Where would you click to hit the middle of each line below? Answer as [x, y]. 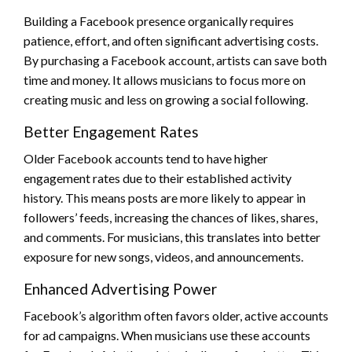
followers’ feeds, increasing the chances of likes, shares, [170, 217]
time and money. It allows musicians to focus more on [165, 79]
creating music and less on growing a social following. [166, 99]
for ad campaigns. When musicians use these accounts [167, 335]
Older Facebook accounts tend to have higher [146, 158]
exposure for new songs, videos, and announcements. [163, 256]
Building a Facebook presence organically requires [159, 20]
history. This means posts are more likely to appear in [165, 197]
